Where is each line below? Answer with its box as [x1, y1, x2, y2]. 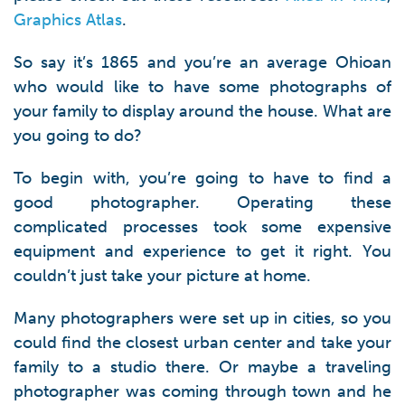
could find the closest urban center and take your [14, 333, 391, 353]
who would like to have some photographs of [14, 77, 391, 97]
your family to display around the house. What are [14, 101, 391, 121]
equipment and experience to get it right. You [14, 241, 391, 261]
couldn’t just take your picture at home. [14, 266, 311, 286]
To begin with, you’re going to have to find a [14, 168, 391, 188]
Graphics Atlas [14, 10, 122, 30]
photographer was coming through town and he [14, 381, 391, 401]
